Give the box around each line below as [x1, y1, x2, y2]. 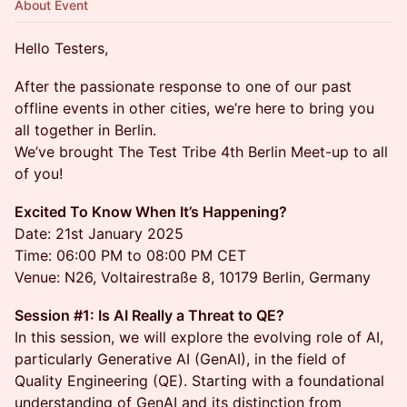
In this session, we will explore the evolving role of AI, [15, 328, 383, 346]
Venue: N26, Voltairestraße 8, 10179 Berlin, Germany [15, 268, 371, 286]
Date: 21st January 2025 [15, 224, 184, 243]
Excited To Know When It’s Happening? [15, 203, 287, 221]
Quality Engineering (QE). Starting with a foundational [15, 372, 384, 390]
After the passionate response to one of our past [15, 77, 352, 95]
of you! [15, 164, 63, 183]
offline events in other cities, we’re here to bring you [15, 99, 374, 117]
